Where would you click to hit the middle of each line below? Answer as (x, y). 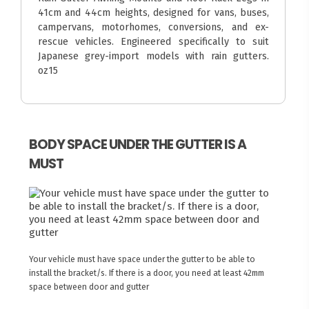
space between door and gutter (89, 287)
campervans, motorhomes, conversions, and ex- (153, 27)
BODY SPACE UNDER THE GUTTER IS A (137, 145)
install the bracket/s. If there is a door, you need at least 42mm (146, 273)
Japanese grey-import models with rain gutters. (153, 56)
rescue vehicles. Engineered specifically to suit (153, 41)
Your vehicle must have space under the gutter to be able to (142, 260)
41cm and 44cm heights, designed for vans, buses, (153, 12)
